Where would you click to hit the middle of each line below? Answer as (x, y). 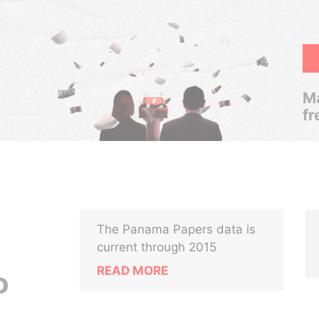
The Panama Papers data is (177, 229)
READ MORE (133, 271)
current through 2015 (157, 247)
